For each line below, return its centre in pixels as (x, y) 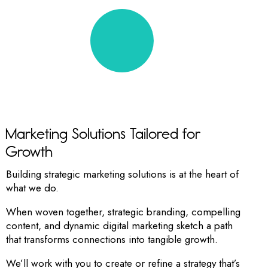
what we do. (32, 188)
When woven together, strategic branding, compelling (123, 211)
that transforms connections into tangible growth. (112, 239)
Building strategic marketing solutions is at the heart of (122, 174)
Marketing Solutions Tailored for (103, 133)
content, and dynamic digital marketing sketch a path (119, 225)
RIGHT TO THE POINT (57, 115)
